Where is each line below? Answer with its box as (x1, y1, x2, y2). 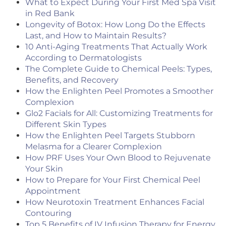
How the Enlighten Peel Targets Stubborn (25, 131, 195, 141)
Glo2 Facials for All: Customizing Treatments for (25, 108, 213, 119)
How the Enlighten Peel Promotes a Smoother (25, 86, 213, 96)
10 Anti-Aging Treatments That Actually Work (25, 42, 207, 52)
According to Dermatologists (25, 53, 142, 63)
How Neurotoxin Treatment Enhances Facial (25, 197, 204, 207)
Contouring (25, 208, 72, 218)
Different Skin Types (25, 120, 106, 130)
